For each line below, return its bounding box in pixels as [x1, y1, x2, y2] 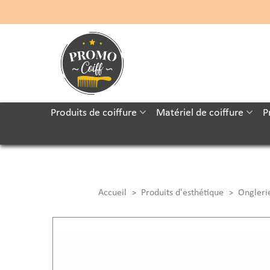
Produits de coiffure [50, 107, 137, 119]
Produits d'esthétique [140, 188, 224, 198]
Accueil [98, 188, 127, 198]
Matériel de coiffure [155, 107, 243, 119]
